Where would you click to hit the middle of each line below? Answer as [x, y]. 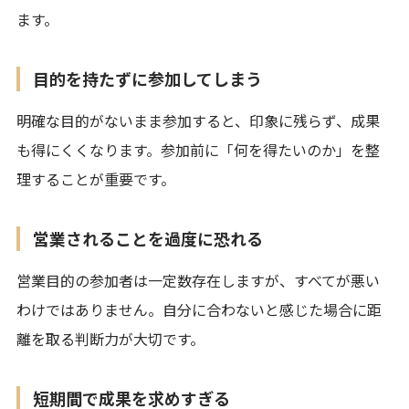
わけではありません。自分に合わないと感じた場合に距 [199, 309]
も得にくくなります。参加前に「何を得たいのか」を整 [198, 149]
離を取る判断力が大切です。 [110, 338]
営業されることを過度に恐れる [148, 238]
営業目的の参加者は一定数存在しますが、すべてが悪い [198, 280]
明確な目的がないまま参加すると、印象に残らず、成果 [198, 120]
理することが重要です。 [96, 178]
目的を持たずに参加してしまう [147, 78]
